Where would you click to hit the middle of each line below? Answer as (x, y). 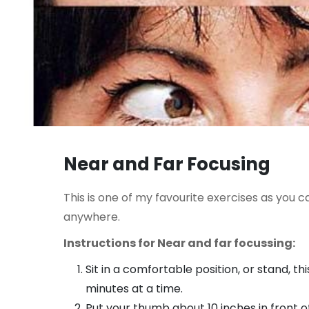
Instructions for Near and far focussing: (179, 243)
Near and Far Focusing (167, 164)
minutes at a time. (134, 288)
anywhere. (92, 217)
